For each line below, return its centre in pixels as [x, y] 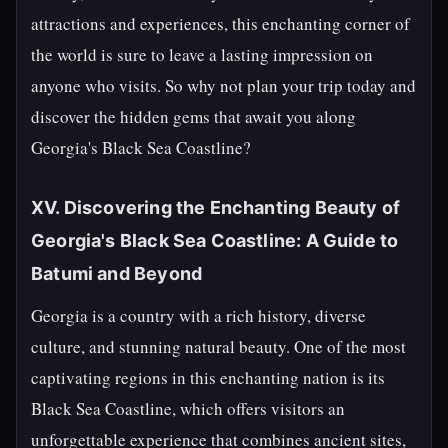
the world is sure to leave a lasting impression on [202, 54]
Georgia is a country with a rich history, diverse [198, 315]
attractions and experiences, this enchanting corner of [220, 23]
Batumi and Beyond [117, 273]
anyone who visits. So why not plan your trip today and [223, 85]
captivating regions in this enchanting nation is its [208, 377]
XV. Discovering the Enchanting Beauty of [216, 207]
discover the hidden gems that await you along [193, 116]
